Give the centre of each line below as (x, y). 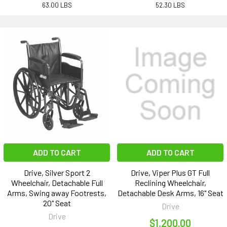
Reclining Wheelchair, (170, 183)
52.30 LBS (170, 5)
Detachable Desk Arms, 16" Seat (170, 193)
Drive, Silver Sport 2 (57, 173)
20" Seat (57, 203)
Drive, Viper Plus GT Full (170, 173)
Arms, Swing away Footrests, (57, 193)
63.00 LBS (57, 5)
